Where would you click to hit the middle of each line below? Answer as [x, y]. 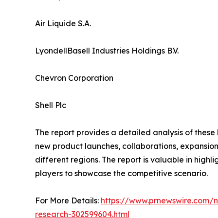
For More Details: [68, 201]
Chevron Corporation [74, 78]
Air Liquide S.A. [63, 24]
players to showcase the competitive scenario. [121, 173]
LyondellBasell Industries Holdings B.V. [107, 51]
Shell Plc [51, 105]
